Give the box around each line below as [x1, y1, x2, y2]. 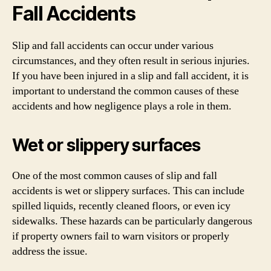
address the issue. [12, 244, 88, 258]
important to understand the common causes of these [12, 84, 239, 98]
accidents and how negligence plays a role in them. [12, 99, 232, 113]
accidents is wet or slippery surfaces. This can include [12, 184, 244, 198]
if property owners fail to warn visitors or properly [12, 229, 229, 243]
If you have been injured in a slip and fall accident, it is [12, 69, 249, 83]
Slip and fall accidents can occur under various [12, 39, 214, 53]
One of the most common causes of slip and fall [12, 169, 217, 183]
